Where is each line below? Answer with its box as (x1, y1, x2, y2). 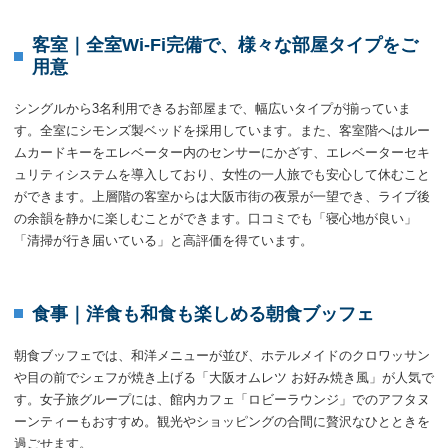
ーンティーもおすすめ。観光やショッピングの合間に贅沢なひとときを (14, 413, 430, 429)
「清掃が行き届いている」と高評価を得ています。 (14, 233, 313, 249)
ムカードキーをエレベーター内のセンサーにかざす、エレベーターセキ (14, 145, 430, 161)
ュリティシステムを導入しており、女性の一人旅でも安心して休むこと (14, 167, 430, 183)
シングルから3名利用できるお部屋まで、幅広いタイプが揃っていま (14, 101, 411, 117)
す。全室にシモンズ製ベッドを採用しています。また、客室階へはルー (14, 123, 430, 139)
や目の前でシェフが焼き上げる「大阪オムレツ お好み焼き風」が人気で (14, 369, 434, 385)
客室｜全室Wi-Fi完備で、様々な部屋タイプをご (32, 35, 418, 56)
